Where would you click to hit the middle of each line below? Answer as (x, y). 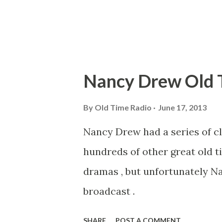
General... (105, 27)
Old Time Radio (123, 107)
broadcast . (109, 191)
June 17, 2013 (182, 107)
